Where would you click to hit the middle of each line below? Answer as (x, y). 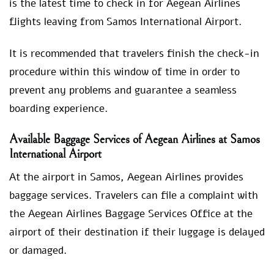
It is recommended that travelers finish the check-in (134, 54)
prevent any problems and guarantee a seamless (123, 91)
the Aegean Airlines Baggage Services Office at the (131, 214)
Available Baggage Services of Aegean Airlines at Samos (135, 140)
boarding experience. (58, 109)
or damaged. (39, 251)
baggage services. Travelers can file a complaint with (134, 196)
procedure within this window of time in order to (124, 72)
